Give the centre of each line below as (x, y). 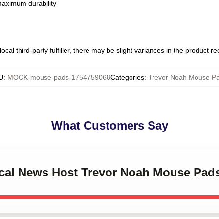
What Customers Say (109, 125)
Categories (127, 77)
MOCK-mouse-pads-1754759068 (59, 77)
